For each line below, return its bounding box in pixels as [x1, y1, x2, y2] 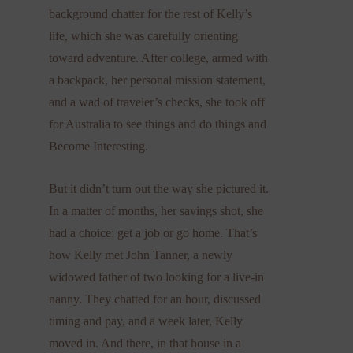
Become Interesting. [49, 139, 149, 153]
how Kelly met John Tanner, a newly [49, 247, 233, 262]
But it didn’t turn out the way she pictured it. [49, 181, 269, 195]
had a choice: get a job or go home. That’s [49, 225, 258, 240]
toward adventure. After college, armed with [49, 50, 269, 65]
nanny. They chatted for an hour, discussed [49, 292, 262, 306]
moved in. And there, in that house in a [49, 336, 242, 350]
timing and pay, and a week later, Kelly [49, 314, 243, 328]
